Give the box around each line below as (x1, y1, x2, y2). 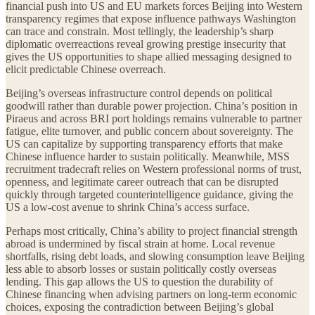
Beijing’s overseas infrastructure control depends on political (6, 87, 272, 100)
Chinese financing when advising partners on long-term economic (6, 288, 297, 301)
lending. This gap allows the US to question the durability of (6, 276, 273, 288)
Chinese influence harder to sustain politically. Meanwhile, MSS (6, 150, 290, 163)
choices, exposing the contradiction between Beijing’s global (6, 301, 274, 314)
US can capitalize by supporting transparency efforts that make (6, 138, 283, 150)
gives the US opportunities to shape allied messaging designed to (6, 51, 292, 63)
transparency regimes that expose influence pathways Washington (6, 13, 296, 25)
